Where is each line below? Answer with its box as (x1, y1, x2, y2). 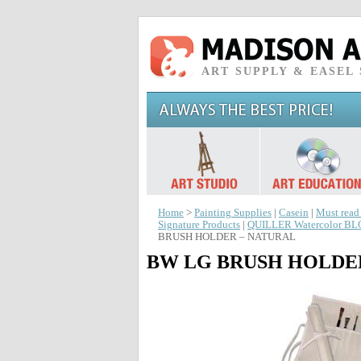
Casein (279, 207, 309, 218)
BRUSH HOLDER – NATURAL (158, 231, 296, 243)
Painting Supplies (194, 207, 272, 218)
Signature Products (158, 219, 240, 230)
